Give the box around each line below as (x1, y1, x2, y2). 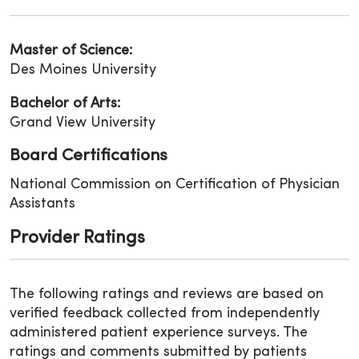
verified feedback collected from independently (10, 306, 320, 321)
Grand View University (10, 115, 155, 130)
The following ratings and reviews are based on (10, 287, 324, 301)
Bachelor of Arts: (10, 96, 120, 111)
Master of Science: (10, 43, 132, 58)
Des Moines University (10, 63, 156, 77)
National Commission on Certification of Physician (10, 177, 340, 192)
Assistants (10, 196, 75, 211)
